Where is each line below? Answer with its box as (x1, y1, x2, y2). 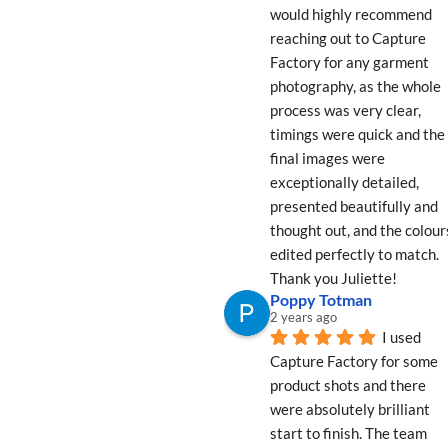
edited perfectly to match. (269, 245, 439, 263)
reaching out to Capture (269, 29, 426, 47)
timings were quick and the (269, 125, 445, 143)
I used (381, 328, 421, 346)
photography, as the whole (269, 77, 441, 95)
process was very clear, (269, 101, 421, 119)
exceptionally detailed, (269, 173, 419, 191)
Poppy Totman (269, 290, 372, 309)
